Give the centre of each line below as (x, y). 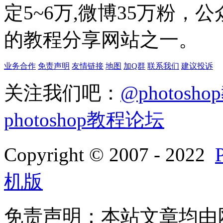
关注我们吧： (62, 93)
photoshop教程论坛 (84, 119)
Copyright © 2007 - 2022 (110, 154)
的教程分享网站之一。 (101, 39)
